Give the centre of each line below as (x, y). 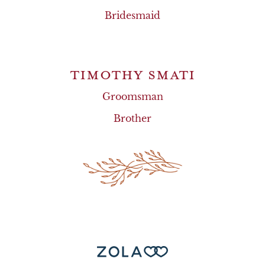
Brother (132, 118)
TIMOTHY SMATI (132, 74)
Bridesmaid (132, 15)
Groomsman (132, 96)
